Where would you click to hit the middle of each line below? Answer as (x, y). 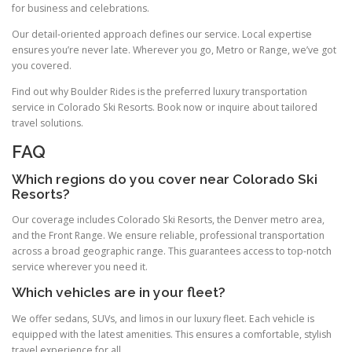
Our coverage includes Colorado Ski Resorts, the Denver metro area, (168, 220)
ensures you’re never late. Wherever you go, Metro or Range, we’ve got (174, 49)
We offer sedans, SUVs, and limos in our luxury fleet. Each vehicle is (163, 318)
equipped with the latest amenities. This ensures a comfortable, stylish (172, 334)
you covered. (42, 65)
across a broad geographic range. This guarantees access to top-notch (172, 251)
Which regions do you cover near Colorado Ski (165, 180)
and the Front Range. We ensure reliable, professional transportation (168, 236)
